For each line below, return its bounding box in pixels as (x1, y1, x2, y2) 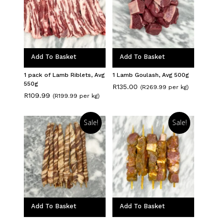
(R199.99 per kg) (53, 92, 100, 100)
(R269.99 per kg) (140, 84, 189, 91)
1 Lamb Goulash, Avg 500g (112, 72, 189, 79)
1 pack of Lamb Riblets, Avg (24, 72, 105, 79)
